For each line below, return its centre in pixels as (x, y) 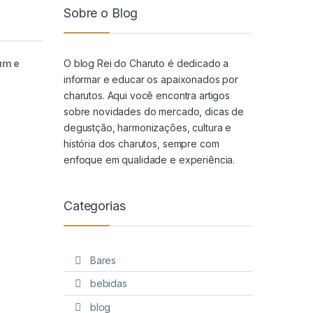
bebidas (108, 284)
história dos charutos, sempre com (141, 144)
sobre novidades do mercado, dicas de (154, 112)
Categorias (95, 206)
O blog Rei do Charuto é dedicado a (146, 64)
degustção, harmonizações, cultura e (148, 128)
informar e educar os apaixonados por (151, 80)
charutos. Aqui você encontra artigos (147, 96)
